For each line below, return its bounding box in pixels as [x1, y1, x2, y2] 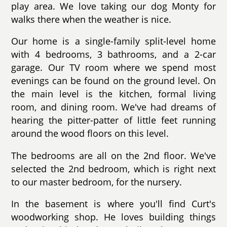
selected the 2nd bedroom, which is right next [11, 162, 216, 175]
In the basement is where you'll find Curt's [11, 198, 216, 210]
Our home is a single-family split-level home [11, 35, 216, 48]
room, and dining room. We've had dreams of [11, 101, 216, 113]
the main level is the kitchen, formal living [11, 88, 216, 100]
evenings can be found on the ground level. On [11, 74, 216, 87]
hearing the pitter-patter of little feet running [11, 114, 216, 127]
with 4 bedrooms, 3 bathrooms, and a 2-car [11, 48, 216, 61]
